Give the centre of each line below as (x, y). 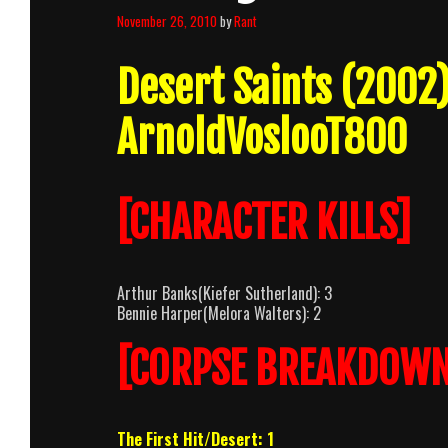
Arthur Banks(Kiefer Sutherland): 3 (224, 292)
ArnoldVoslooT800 (262, 137)
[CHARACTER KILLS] (264, 222)
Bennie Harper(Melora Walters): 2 (219, 312)
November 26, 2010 (167, 20)
